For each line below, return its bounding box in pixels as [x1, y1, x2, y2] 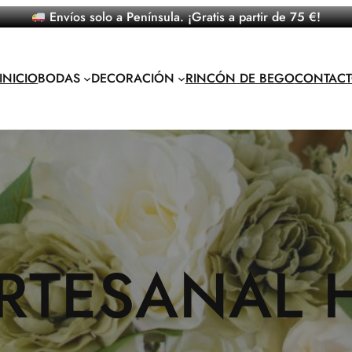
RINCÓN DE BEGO [185, 69, 295, 88]
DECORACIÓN [91, 69, 174, 88]
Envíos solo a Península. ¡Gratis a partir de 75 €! [46, 8, 321, 27]
